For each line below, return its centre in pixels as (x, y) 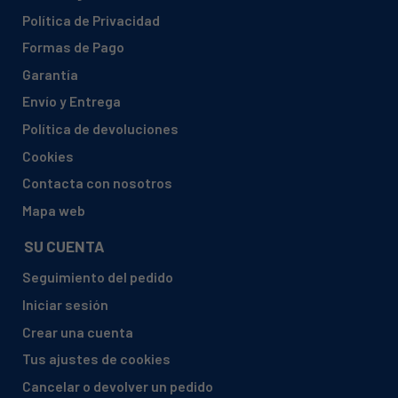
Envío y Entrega (72, 101)
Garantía (50, 74)
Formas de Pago (73, 47)
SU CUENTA (64, 246)
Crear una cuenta (78, 331)
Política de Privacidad (91, 20)
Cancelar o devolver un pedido (118, 386)
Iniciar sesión (65, 305)
